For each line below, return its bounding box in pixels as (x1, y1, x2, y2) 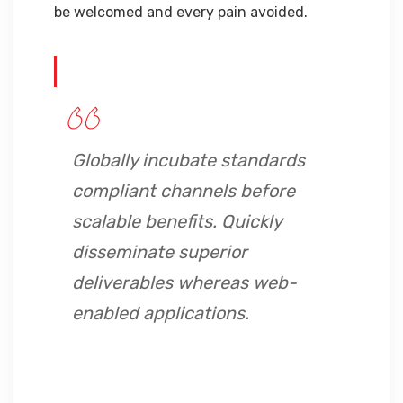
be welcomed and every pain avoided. (54, 4, 308, 21)
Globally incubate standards (72, 149, 305, 171)
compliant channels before (72, 180, 295, 201)
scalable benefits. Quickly (72, 210, 282, 232)
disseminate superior (72, 241, 247, 263)
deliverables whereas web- (72, 272, 297, 293)
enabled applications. (72, 302, 249, 324)
